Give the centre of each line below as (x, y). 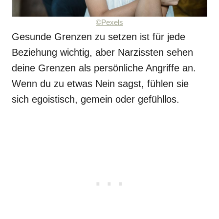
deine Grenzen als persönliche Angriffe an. (104, 68)
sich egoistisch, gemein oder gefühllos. (96, 99)
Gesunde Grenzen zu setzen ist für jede (99, 37)
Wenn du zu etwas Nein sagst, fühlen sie (100, 84)
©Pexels (109, 22)
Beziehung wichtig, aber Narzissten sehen (102, 52)
